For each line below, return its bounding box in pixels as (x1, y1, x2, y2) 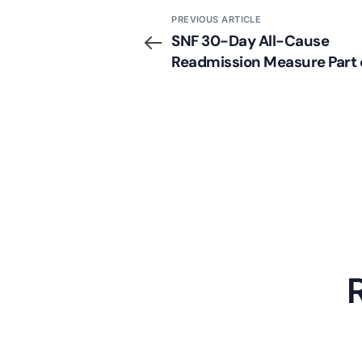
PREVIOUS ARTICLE (171, 14, 262, 26)
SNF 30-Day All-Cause (171, 31, 330, 52)
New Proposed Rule (171, 73, 305, 94)
